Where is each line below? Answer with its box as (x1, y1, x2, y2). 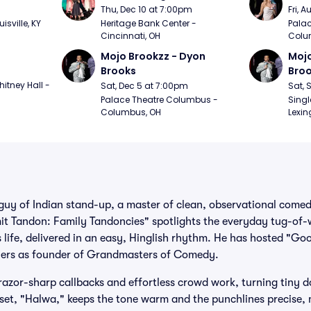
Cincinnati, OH (101, 30, 161, 42)
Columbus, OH (101, 106, 162, 118)
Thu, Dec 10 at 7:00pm (101, 3, 193, 15)
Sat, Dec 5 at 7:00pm (101, 80, 189, 92)
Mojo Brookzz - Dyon (101, 49, 206, 63)
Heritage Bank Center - (101, 17, 197, 29)
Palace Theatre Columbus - (101, 94, 219, 106)
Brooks (101, 64, 137, 78)
